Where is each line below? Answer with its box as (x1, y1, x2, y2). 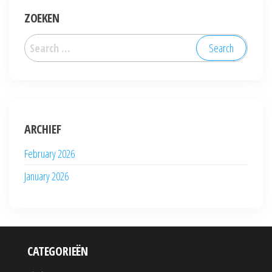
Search (24, 34, 53, 49)
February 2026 (24, 146, 75, 161)
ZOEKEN (24, 9, 59, 26)
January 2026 (24, 168, 69, 183)
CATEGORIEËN (27, 242, 88, 259)
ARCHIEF (24, 120, 61, 137)
